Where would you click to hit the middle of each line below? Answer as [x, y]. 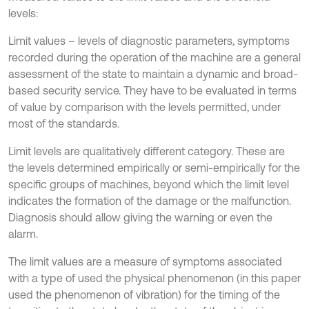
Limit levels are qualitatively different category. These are [147, 151]
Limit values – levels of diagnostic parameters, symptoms [149, 41]
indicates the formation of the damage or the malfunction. [150, 201]
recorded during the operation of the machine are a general [154, 57]
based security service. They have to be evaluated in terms [152, 90]
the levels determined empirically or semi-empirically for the [154, 168]
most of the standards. [64, 123]
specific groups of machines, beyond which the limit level [149, 184]
